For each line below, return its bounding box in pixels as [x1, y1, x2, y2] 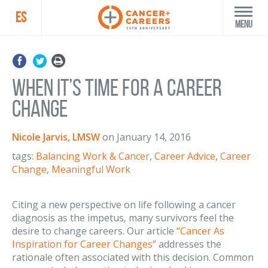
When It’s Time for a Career [12, 75, 222, 100]
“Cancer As [176, 224, 224, 237]
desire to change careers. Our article [12, 224, 176, 237]
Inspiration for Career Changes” [12, 237, 156, 251]
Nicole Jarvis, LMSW [12, 130, 100, 144]
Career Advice [154, 150, 215, 163]
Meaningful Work [51, 163, 130, 176]
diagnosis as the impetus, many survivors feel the [12, 211, 234, 224]
